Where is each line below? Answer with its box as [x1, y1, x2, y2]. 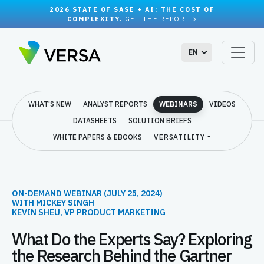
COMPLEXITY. [67, 15, 125, 23]
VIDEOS [209, 100, 236, 108]
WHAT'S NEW [28, 100, 71, 108]
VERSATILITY [154, 133, 205, 141]
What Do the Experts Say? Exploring [12, 228, 252, 250]
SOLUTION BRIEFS [128, 116, 192, 125]
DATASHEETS [72, 116, 117, 125]
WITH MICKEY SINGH [12, 197, 94, 208]
